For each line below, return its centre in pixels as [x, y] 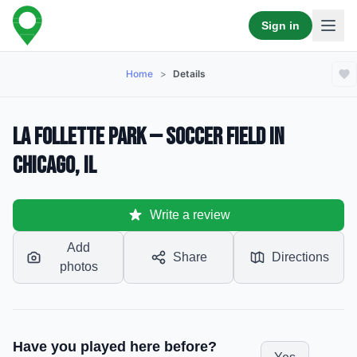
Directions [300, 257]
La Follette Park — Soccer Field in [149, 137]
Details [190, 74]
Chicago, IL [55, 166]
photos [78, 267]
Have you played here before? [115, 347]
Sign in [280, 25]
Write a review [190, 215]
